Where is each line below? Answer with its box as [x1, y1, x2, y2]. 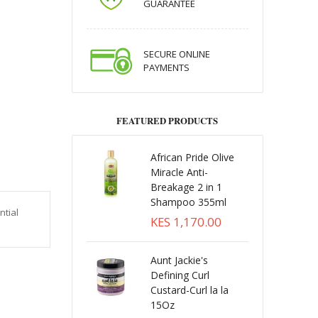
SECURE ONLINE [143, 48, 210, 60]
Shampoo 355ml [150, 195, 226, 209]
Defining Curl [150, 268, 209, 282]
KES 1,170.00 [150, 214, 221, 230]
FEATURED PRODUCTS [116, 114, 219, 127]
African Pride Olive [150, 150, 234, 164]
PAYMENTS [143, 61, 190, 74]
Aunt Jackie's [150, 253, 208, 267]
